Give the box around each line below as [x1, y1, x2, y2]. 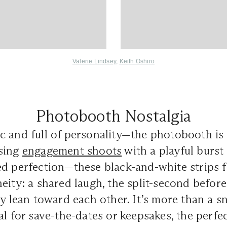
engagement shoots [22, 143, 122, 158]
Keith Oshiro [119, 58, 155, 65]
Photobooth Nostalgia [36, 106, 191, 127]
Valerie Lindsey [72, 58, 117, 65]
